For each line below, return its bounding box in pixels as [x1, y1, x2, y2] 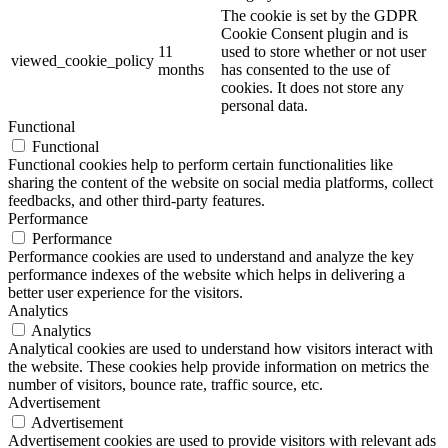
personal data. [221, 97, 308, 115]
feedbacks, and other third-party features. [8, 192, 265, 210]
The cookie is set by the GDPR [221, 7, 418, 25]
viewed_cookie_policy [11, 52, 154, 70]
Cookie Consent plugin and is [221, 25, 408, 43]
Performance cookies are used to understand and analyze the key [8, 248, 414, 266]
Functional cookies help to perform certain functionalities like [8, 156, 393, 174]
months [158, 61, 204, 79]
